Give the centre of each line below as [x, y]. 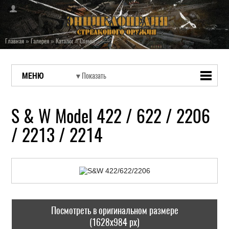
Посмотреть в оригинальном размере [114, 210]
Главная [15, 41]
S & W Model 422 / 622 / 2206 [111, 116]
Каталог [64, 41]
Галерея [40, 41]
